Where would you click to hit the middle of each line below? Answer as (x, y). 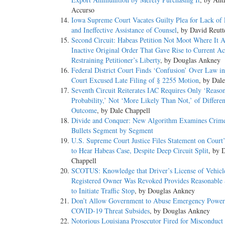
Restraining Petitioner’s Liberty (116, 60)
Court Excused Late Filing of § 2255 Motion (135, 80)
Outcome (84, 110)
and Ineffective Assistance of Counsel (124, 30)
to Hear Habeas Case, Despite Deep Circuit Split (140, 151)
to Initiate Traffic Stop (103, 191)
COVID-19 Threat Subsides (110, 211)
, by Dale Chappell (124, 110)
